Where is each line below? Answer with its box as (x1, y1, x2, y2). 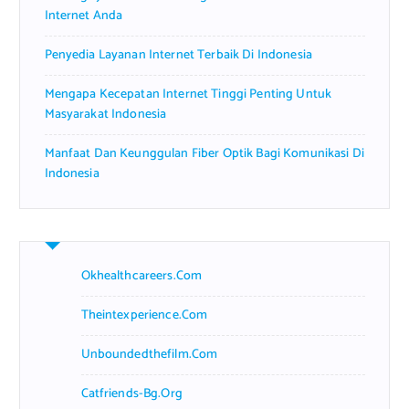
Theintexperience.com (80, 304, 208, 326)
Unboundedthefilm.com (80, 343, 218, 365)
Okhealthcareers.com (80, 265, 203, 287)
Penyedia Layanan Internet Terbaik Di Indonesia (44, 44, 312, 66)
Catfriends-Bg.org (80, 383, 183, 404)
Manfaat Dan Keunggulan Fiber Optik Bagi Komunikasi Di (44, 142, 364, 164)
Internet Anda (44, 5, 123, 26)
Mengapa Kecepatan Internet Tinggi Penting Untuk (44, 83, 332, 105)
